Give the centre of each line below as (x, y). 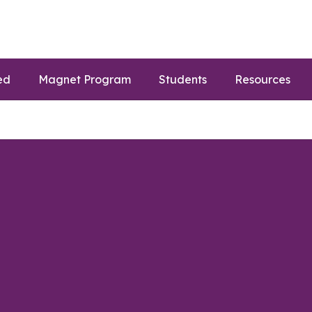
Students (183, 79)
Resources (263, 79)
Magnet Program (85, 79)
